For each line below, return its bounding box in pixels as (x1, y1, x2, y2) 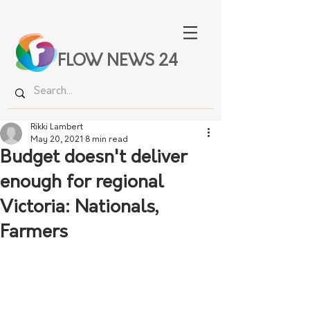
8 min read (85, 136, 128, 144)
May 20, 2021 (30, 136, 83, 144)
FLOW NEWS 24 (57, 54, 178, 70)
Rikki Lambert (30, 123, 83, 131)
